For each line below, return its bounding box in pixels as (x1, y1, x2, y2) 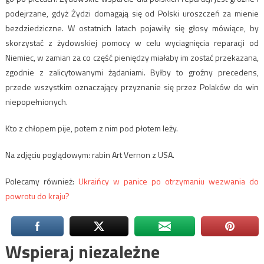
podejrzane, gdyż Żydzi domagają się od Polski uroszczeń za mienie (5, 7, 259, 20)
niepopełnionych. (5, 95, 68, 108)
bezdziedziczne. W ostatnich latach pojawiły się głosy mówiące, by (5, 22, 259, 35)
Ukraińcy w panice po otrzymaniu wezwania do (78, 175, 259, 188)
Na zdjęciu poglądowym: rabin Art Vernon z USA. (5, 148, 174, 161)
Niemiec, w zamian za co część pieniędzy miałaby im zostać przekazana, (5, 51, 259, 64)
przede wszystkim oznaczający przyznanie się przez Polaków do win (5, 81, 259, 94)
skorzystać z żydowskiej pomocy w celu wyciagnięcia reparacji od (5, 37, 259, 49)
